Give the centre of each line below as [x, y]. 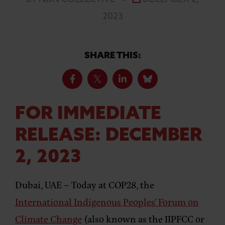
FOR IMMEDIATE [88, 115]
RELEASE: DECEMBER [108, 136]
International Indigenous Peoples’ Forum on [107, 202]
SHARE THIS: [113, 56]
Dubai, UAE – [43, 185]
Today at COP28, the [113, 185]
